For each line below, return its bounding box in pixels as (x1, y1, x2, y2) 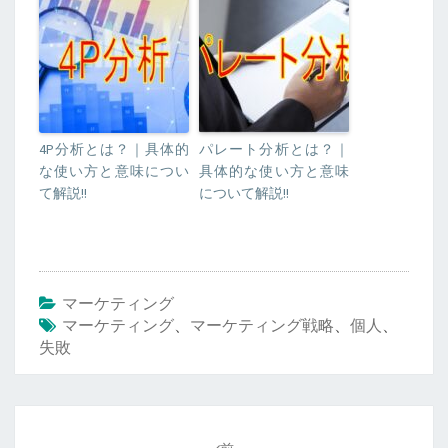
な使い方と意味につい (39, 162, 189, 181)
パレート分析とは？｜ (199, 140, 349, 159)
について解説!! (199, 184, 289, 203)
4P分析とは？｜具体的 (39, 140, 189, 159)
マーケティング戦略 (190, 315, 334, 336)
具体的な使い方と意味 (199, 162, 349, 181)
